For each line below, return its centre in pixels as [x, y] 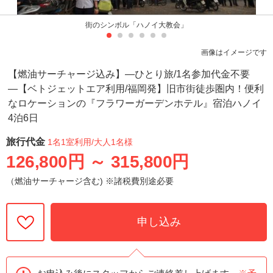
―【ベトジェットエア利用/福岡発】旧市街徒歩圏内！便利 [136, 88]
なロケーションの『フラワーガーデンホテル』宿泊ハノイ [135, 103]
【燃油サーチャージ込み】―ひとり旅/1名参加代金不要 [129, 74]
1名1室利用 [69, 142]
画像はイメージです [234, 52]
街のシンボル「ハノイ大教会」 [136, 25]
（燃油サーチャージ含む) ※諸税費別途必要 [90, 181]
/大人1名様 [112, 142]
